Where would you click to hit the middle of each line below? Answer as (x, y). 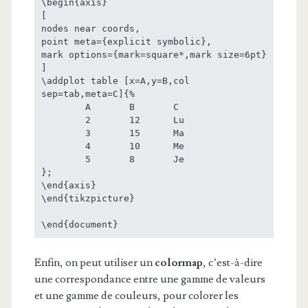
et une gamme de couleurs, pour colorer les (136, 295)
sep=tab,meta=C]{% (88, 93)
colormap (178, 262)
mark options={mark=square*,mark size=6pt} (154, 54)
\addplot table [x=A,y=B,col (115, 80)
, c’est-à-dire (232, 262)
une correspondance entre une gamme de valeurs (150, 279)
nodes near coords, (90, 28)
